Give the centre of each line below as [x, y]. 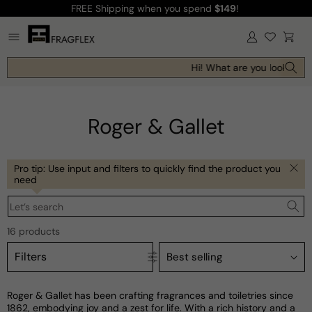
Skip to [37, 9]
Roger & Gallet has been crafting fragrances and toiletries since [150, 296]
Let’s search [37, 207]
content [40, 22]
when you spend [175, 8]
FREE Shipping [104, 8]
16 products [33, 232]
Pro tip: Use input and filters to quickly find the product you [147, 168]
